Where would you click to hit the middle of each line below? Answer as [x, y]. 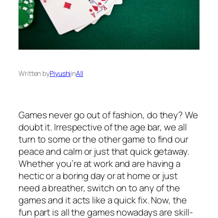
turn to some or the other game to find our [103, 139]
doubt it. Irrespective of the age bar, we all [103, 127]
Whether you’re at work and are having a [100, 163]
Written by [34, 73]
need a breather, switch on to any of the [99, 188]
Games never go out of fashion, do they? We [108, 115]
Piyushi [60, 73]
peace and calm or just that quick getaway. [105, 151]
